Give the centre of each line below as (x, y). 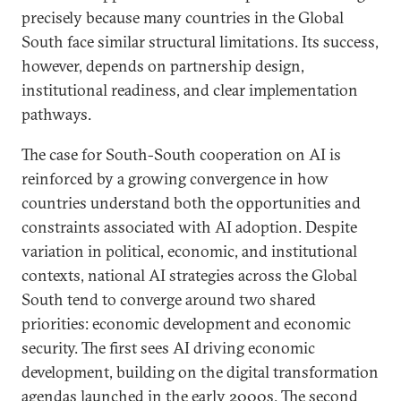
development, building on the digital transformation (200, 372)
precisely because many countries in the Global (183, 17)
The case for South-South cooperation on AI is (181, 154)
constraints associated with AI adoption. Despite (189, 227)
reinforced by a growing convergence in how (175, 179)
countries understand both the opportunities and (191, 203)
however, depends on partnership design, (163, 66)
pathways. (56, 114)
